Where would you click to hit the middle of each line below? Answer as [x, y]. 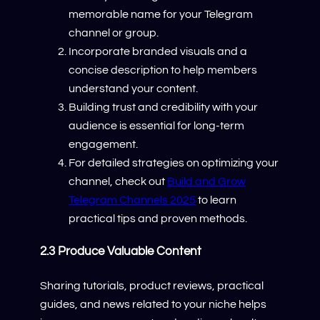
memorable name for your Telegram [161, 14]
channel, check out [118, 181]
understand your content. [133, 88]
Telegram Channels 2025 [132, 200]
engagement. [103, 144]
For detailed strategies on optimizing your [174, 162]
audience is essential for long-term [156, 125]
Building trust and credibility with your [163, 107]
